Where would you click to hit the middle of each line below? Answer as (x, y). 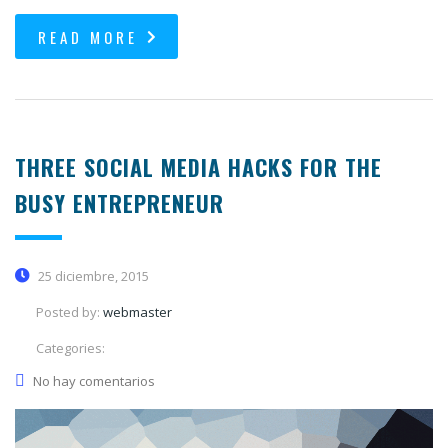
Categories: (70, 348)
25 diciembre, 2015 (92, 276)
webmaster (137, 312)
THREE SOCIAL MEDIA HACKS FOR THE (198, 167)
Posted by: (69, 312)
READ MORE (88, 37)
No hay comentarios (94, 381)
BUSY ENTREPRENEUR (119, 203)
